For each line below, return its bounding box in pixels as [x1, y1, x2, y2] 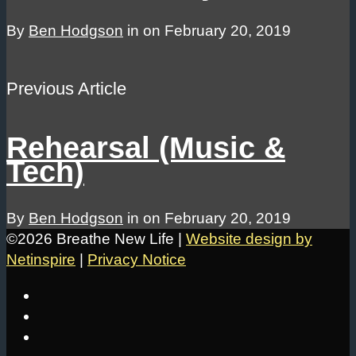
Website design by [186, 230, 312, 248]
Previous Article [6, 78, 126, 99]
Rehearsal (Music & [6, 130, 285, 164]
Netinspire [6, 251, 75, 269]
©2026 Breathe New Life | [6, 230, 186, 248]
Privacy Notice [87, 251, 186, 269]
